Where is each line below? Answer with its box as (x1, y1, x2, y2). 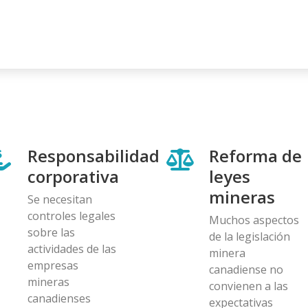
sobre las (27, 224, 75, 240)
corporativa (27, 164, 119, 188)
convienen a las (209, 278, 288, 294)
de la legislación (209, 228, 290, 244)
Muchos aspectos (209, 212, 299, 228)
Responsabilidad (27, 144, 159, 167)
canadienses (27, 290, 91, 306)
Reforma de (209, 144, 302, 167)
